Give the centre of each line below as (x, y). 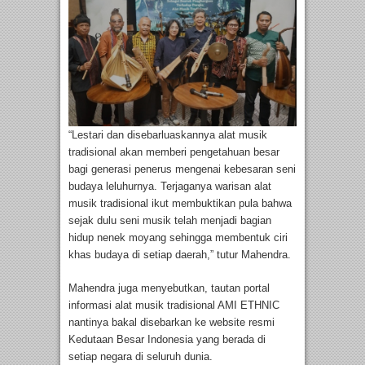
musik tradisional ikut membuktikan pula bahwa (180, 203)
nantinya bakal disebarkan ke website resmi (172, 322)
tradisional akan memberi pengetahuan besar (174, 152)
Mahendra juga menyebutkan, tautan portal (169, 288)
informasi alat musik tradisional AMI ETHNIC (174, 305)
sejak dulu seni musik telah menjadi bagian (170, 220)
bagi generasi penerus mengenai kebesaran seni (182, 169)
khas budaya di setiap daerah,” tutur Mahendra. (180, 254)
